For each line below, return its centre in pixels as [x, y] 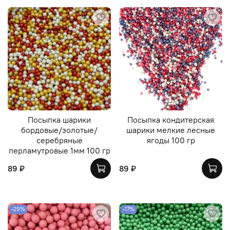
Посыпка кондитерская [171, 119]
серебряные [59, 140]
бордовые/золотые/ [59, 130]
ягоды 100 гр [171, 140]
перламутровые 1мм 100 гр [59, 150]
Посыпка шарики [59, 119]
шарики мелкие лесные [171, 130]
